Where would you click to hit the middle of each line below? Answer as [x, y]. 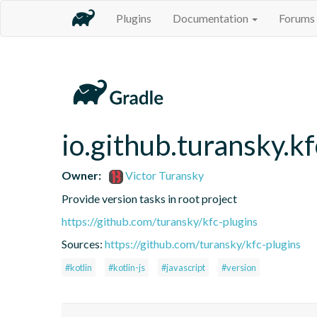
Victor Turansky [164, 175]
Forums [297, 18]
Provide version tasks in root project [149, 198]
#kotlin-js [127, 267]
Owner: [81, 175]
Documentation [212, 18]
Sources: [83, 243]
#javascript [183, 267]
